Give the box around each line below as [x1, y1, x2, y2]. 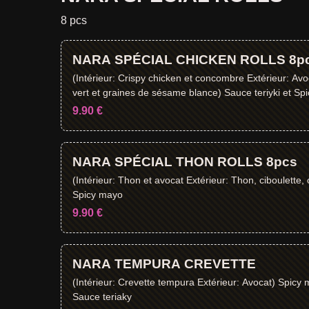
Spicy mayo [72, 188, 123, 200]
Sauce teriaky [72, 290, 132, 302]
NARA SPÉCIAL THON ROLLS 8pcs [72, 154, 297, 169]
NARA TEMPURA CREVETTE [72, 257, 256, 271]
